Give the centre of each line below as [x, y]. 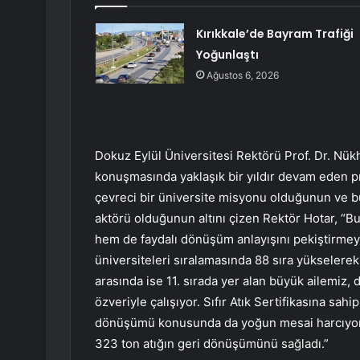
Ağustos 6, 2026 [242, 76]
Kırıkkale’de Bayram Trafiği [274, 34]
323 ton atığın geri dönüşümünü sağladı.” [212, 344]
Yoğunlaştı [227, 55]
